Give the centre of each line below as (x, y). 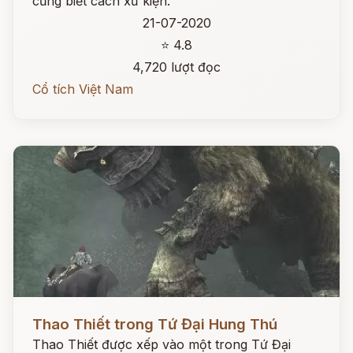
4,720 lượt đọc (176, 67)
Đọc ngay (42, 312)
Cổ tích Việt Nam (83, 89)
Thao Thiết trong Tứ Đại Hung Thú (155, 324)
